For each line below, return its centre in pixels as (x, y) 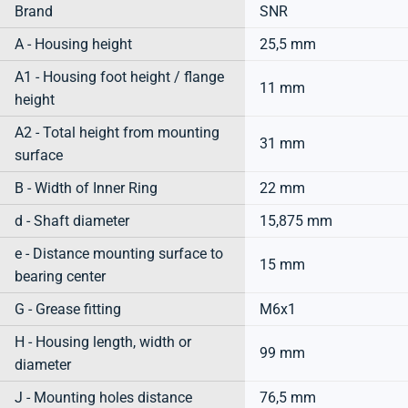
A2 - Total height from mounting (117, 132)
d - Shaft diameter (72, 220)
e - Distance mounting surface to (119, 253)
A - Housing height (73, 44)
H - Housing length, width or (103, 342)
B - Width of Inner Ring (86, 188)
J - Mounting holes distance (103, 397)
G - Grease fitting (68, 309)
